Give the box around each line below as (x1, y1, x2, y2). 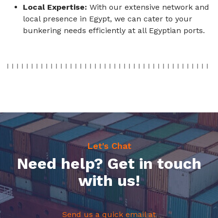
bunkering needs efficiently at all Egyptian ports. (23, 26, 205, 36)
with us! (78, 171, 140, 190)
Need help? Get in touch (17, 154, 201, 173)
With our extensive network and (87, 2, 209, 12)
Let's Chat (87, 141, 131, 151)
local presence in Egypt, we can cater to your (23, 14, 192, 24)
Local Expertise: (23, 2, 87, 12)
